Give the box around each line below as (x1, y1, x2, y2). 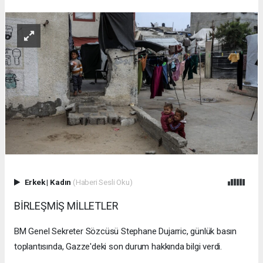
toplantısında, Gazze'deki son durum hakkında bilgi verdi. (14, 241, 222, 252)
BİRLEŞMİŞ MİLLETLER (14, 199, 119, 212)
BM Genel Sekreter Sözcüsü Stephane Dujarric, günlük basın (14, 225, 237, 237)
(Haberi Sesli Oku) (72, 177, 133, 187)
